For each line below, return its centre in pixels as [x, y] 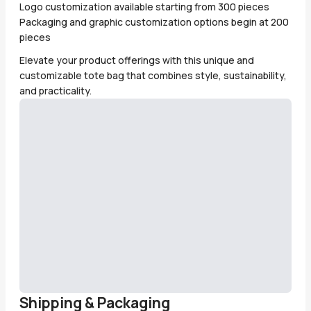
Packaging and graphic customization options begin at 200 [154, 22]
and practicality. [56, 90]
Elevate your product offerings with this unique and [137, 60]
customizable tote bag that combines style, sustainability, [153, 75]
